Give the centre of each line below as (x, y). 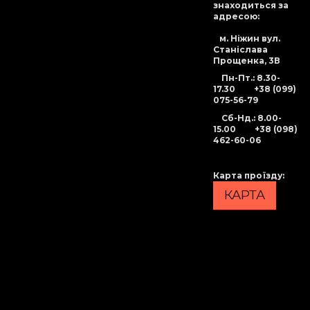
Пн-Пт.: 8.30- (250, 78)
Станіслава (240, 49)
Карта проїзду (247, 176)
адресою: (236, 16)
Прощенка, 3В (246, 60)
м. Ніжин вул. (246, 38)
